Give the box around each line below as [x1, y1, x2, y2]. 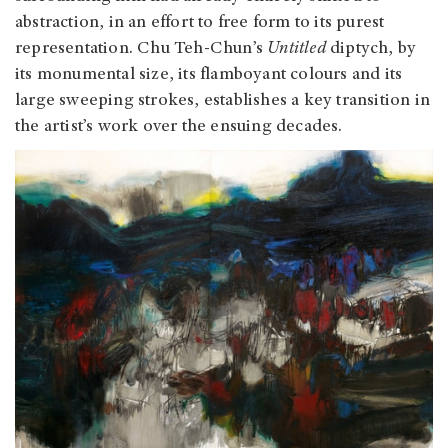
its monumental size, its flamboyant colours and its [15, 66, 403, 85]
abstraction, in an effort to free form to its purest [15, 14, 385, 33]
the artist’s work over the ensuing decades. [15, 118, 343, 137]
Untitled [263, 40, 326, 59]
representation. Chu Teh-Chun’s [15, 40, 263, 59]
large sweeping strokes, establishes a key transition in [15, 92, 431, 111]
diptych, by [325, 40, 417, 59]
